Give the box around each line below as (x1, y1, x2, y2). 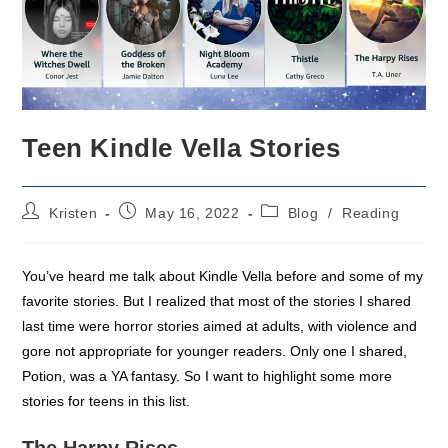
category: (260, 220, 325, 237)
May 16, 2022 (145, 204, 240, 221)
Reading (342, 204, 400, 221)
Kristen (49, 204, 98, 221)
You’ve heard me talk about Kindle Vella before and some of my (22, 267, 424, 284)
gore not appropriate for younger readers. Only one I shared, (22, 342, 408, 359)
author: (21, 220, 71, 237)
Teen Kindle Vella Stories (22, 132, 341, 163)
